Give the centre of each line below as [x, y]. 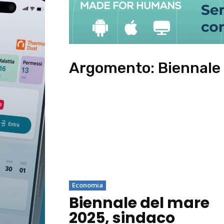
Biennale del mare [139, 203]
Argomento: [113, 68]
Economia [87, 185]
